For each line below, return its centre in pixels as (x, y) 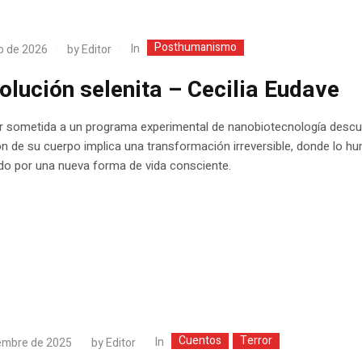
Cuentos (200, 341)
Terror (257, 341)
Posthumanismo (196, 48)
